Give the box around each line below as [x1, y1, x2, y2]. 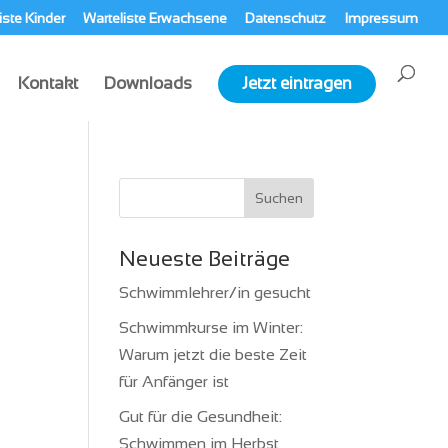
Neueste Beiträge [119, 247, 291, 270]
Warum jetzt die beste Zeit [119, 346, 308, 363]
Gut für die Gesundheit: [119, 408, 283, 425]
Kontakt [18, 74, 78, 93]
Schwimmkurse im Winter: [119, 319, 304, 336]
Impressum [344, 9, 418, 26]
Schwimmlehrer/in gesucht [119, 284, 312, 301]
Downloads [104, 74, 192, 93]
